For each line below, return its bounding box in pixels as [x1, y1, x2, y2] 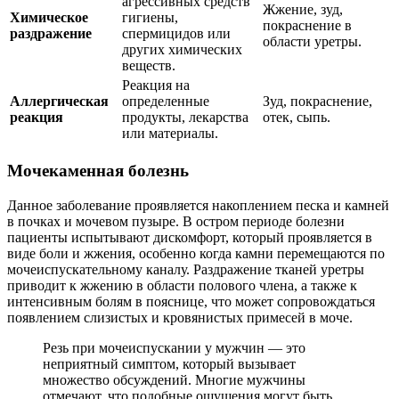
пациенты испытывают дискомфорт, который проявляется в [7, 229, 372, 245]
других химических [122, 42, 242, 58]
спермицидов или [122, 26, 231, 42]
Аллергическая [10, 94, 109, 110]
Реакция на [122, 77, 190, 94]
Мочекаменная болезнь [7, 160, 189, 180]
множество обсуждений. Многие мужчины [43, 371, 305, 387]
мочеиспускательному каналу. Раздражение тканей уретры [7, 261, 364, 277]
